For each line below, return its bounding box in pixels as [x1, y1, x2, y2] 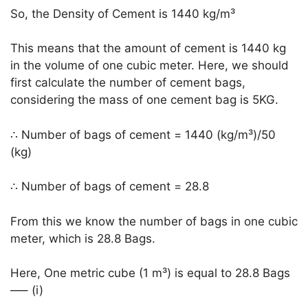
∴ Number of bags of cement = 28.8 [10, 179, 209, 194]
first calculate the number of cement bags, [10, 76, 245, 90]
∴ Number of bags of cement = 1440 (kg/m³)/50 [10, 127, 276, 142]
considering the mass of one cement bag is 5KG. [10, 93, 278, 107]
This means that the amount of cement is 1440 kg [10, 41, 286, 56]
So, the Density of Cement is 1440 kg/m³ [10, 6, 235, 21]
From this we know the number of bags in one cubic [10, 214, 298, 228]
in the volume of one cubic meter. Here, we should [10, 58, 289, 73]
